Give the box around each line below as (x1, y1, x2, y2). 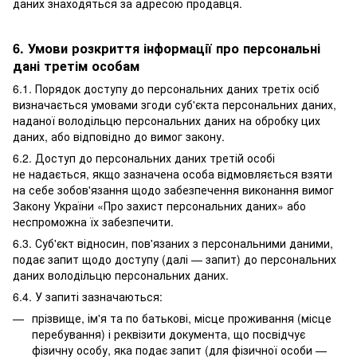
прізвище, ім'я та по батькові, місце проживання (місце (32, 310, 331, 327)
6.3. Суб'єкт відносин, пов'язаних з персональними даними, (13, 235, 333, 252)
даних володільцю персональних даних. (13, 267, 229, 284)
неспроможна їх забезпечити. (13, 214, 174, 230)
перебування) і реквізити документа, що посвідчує (32, 326, 305, 343)
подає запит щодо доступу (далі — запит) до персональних (13, 251, 336, 268)
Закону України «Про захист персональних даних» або (13, 198, 306, 214)
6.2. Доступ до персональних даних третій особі (13, 150, 275, 167)
